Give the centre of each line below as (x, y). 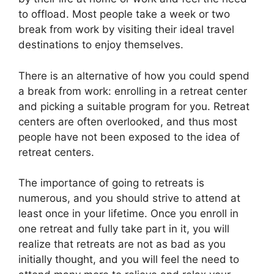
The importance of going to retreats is (111, 183)
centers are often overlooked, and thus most (128, 121)
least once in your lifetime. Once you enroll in (128, 213)
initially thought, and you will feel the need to (129, 259)
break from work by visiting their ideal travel (126, 29)
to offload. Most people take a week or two (124, 14)
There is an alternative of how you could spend (134, 76)
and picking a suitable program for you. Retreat (134, 106)
